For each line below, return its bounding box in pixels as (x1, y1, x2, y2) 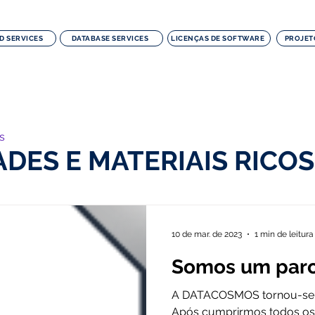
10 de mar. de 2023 (172, 229, 242, 239)
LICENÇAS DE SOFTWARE (171, 34, 264, 42)
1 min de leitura (255, 229, 314, 239)
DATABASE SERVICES (71, 34, 149, 42)
